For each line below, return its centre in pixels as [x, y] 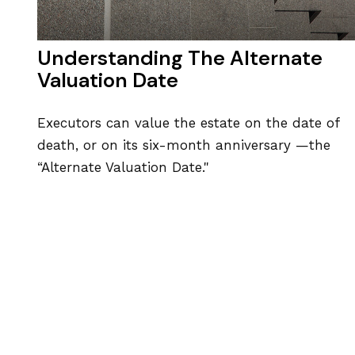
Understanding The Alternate [179, 58]
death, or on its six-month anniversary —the [183, 145]
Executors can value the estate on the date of [188, 123]
